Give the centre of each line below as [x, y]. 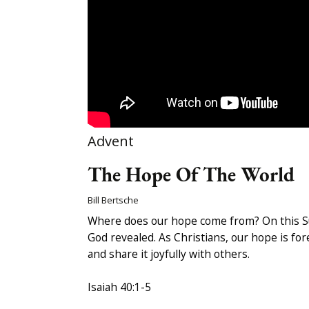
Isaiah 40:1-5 [119, 287]
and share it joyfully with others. [169, 254]
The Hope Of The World [191, 175]
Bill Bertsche [113, 200]
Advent [111, 141]
